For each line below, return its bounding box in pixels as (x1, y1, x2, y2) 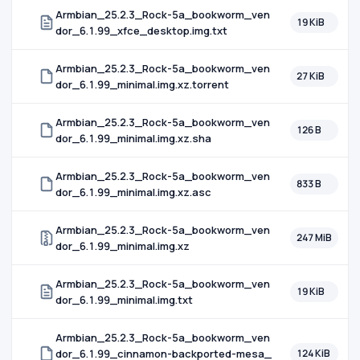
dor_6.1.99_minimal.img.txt (55, 292, 193, 307)
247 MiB (297, 231, 332, 244)
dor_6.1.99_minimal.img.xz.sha (55, 131, 211, 145)
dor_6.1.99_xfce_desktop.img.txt (55, 23, 227, 38)
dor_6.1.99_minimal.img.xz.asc (55, 185, 211, 199)
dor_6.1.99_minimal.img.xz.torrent (55, 77, 229, 92)
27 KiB (297, 69, 325, 83)
